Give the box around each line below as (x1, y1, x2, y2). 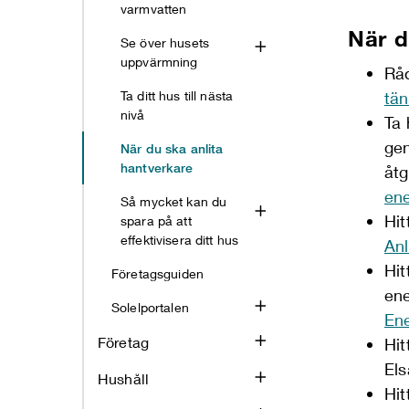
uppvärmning (121, 53, 198, 69)
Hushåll (98, 369, 150, 387)
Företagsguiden (111, 265, 204, 281)
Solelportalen (111, 299, 189, 315)
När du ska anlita (121, 140, 224, 156)
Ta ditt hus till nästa (121, 87, 234, 103)
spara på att (121, 212, 192, 228)
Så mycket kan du (121, 193, 227, 209)
